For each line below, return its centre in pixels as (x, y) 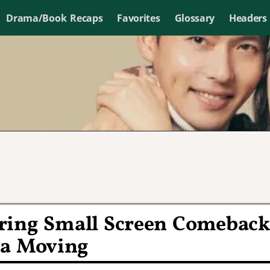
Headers (248, 18)
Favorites (139, 18)
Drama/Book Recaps (55, 18)
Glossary (194, 18)
